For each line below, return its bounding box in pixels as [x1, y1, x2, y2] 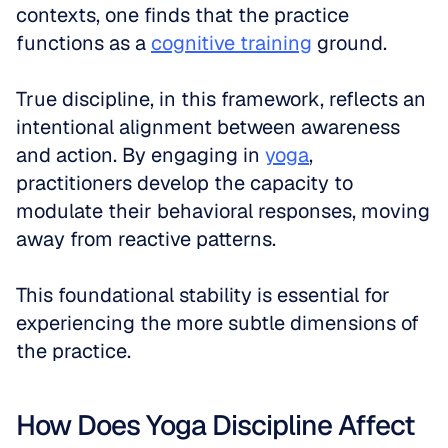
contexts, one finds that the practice [16, 2, 349, 28]
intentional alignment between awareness [16, 114, 400, 140]
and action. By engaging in [16, 142, 265, 168]
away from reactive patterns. [16, 226, 281, 252]
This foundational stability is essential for [16, 282, 390, 308]
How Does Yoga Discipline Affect [16, 407, 414, 443]
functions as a [16, 30, 151, 56]
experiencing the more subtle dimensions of [16, 310, 419, 336]
